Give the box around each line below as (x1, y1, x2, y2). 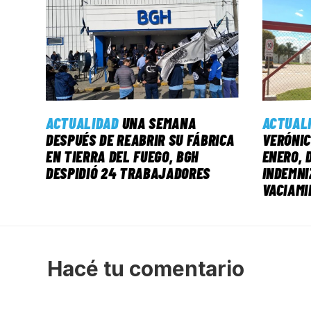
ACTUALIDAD (46, 114, 119, 133)
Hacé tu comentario (47, 256, 244, 282)
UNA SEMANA (121, 114, 196, 133)
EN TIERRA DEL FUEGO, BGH (46, 147, 199, 166)
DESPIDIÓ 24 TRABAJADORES (46, 164, 210, 183)
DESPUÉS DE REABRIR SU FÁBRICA (46, 131, 235, 149)
